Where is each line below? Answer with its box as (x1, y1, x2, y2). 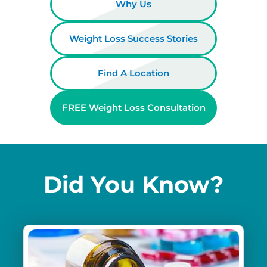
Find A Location (98, 67, 169, 79)
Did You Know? (43, 170, 223, 198)
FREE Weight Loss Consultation (61, 101, 206, 113)
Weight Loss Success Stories (69, 32, 198, 44)
